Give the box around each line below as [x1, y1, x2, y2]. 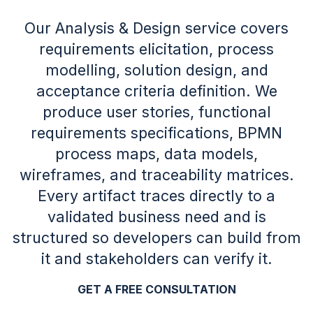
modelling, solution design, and [45, 61, 268, 79]
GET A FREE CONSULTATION [77, 282, 236, 296]
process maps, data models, [55, 145, 258, 163]
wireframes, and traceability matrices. [19, 166, 294, 184]
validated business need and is [47, 208, 266, 226]
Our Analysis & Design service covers [24, 19, 289, 37]
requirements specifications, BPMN [31, 124, 282, 142]
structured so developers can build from [12, 228, 301, 247]
